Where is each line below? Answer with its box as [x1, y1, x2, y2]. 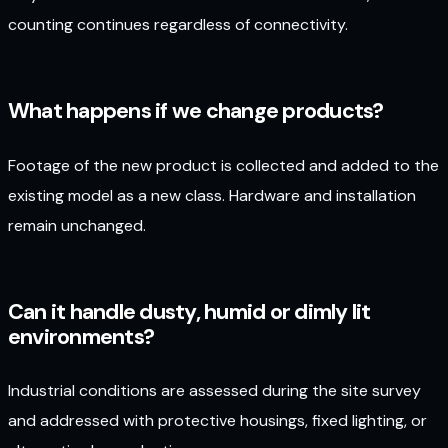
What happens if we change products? [8, 97, 384, 126]
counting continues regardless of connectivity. [8, 13, 348, 35]
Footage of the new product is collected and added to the [8, 154, 439, 176]
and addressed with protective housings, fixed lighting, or [8, 410, 427, 432]
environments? [8, 323, 155, 352]
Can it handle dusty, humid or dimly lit [8, 298, 371, 327]
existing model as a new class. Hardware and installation [8, 184, 416, 206]
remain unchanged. [8, 214, 146, 236]
